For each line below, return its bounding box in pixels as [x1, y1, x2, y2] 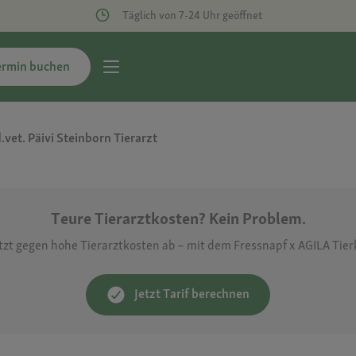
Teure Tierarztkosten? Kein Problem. [50, 207, 306, 229]
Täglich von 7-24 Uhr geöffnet [122, 8, 262, 23]
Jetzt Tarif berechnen [134, 284, 250, 302]
